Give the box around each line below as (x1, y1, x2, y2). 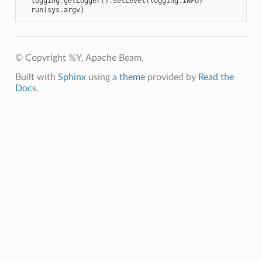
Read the (198, 72, 234, 82)
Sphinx (57, 72, 86, 82)
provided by (144, 72, 198, 82)
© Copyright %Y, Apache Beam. (15, 53, 144, 63)
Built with (15, 72, 58, 82)
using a (85, 72, 119, 82)
